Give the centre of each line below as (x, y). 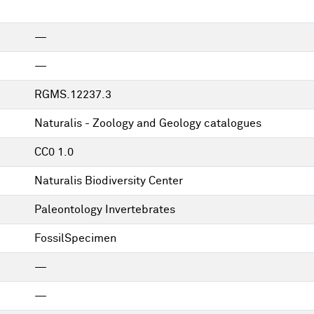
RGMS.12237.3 (73, 95)
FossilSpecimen (75, 238)
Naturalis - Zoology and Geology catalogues (148, 123)
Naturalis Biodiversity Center (109, 181)
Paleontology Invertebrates (105, 210)
